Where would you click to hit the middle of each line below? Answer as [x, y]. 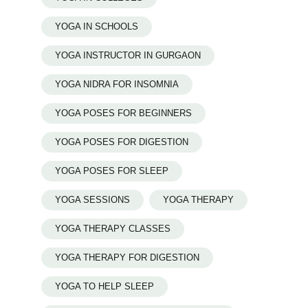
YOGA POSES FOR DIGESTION [122, 142]
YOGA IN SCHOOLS [97, 27]
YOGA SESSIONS [92, 200]
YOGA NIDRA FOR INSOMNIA [117, 85]
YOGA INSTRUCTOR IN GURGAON [128, 56]
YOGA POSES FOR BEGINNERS [123, 113]
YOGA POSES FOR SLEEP [112, 171]
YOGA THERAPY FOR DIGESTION [127, 258]
